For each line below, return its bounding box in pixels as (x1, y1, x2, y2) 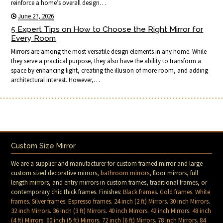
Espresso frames (68, 197, 111, 206)
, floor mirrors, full (149, 168, 199, 177)
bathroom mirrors (101, 168, 150, 177)
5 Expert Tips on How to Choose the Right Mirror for (11, 24, 204, 34)
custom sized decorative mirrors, (11, 168, 101, 177)
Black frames (123, 187, 157, 196)
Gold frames (160, 187, 193, 196)
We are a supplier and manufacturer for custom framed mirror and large (11, 159, 203, 168)
